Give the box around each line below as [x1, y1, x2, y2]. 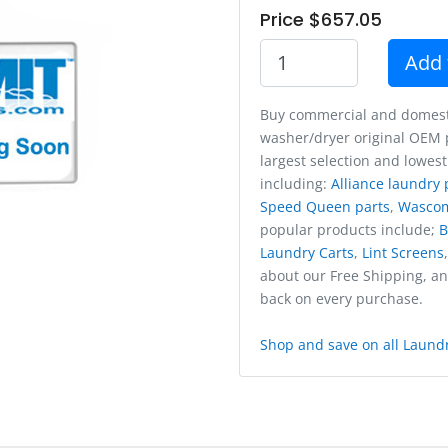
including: [260, 173, 331, 193]
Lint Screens [362, 242, 444, 262]
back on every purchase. [260, 288, 423, 308]
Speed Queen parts [260, 196, 390, 216]
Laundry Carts [260, 242, 354, 262]
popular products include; [260, 219, 439, 239]
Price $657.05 [260, 6, 382, 32]
